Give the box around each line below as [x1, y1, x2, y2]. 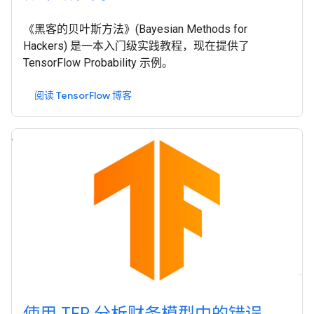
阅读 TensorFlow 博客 [34, 88, 132, 102]
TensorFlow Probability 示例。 [23, 55, 173, 69]
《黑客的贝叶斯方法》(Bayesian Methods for [23, 22, 247, 36]
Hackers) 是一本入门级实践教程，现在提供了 [23, 39, 250, 53]
